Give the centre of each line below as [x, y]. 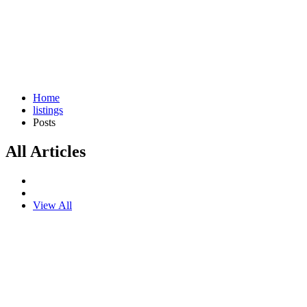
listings [48, 110]
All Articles [46, 151]
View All [52, 205]
